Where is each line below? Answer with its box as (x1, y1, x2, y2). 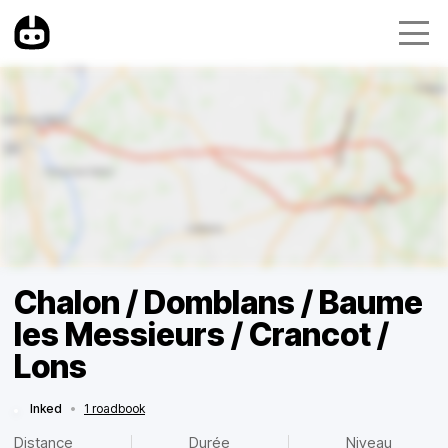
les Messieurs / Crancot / (14, 315, 389, 354)
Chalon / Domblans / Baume (14, 283, 423, 322)
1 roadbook (84, 401, 145, 416)
